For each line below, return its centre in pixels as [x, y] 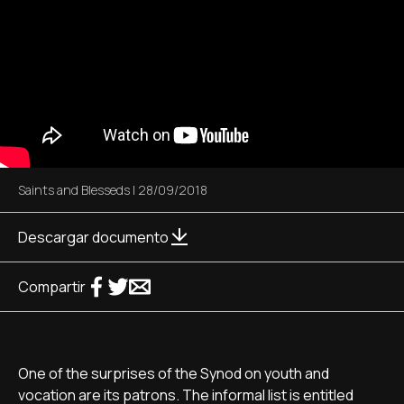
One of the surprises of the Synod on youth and [174, 373]
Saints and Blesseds [74, 190]
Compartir [52, 287]
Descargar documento [93, 237]
